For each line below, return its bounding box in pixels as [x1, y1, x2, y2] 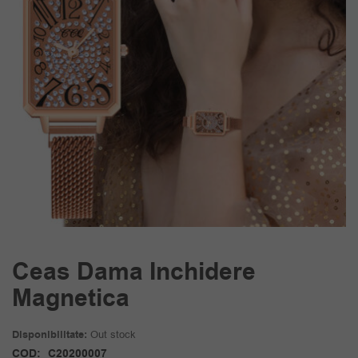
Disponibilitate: [12, 327, 87, 342]
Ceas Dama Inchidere [12, 254, 256, 289]
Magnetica [12, 280, 129, 316]
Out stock [90, 327, 136, 341]
